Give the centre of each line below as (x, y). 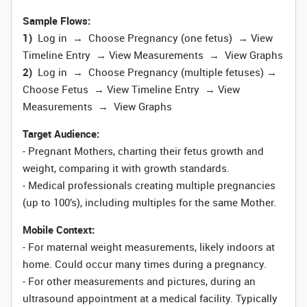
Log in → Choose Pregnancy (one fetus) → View (152, 38)
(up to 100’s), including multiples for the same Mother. (149, 202)
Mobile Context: (59, 230)
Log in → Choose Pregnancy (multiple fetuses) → (155, 72)
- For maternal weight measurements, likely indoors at (149, 247)
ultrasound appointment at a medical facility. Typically (150, 298)
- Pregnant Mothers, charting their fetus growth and (143, 151)
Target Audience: (61, 134)
